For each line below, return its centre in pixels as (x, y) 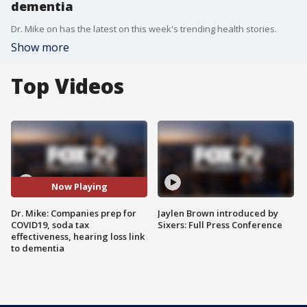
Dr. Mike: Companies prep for (74, 213)
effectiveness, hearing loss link (78, 236)
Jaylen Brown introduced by (218, 213)
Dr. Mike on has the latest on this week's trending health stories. (144, 29)
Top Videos (67, 86)
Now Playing (79, 187)
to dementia (38, 248)
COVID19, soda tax (50, 224)
